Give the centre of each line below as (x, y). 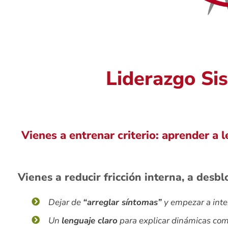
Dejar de (66, 202)
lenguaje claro (90, 220)
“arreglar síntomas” (122, 202)
